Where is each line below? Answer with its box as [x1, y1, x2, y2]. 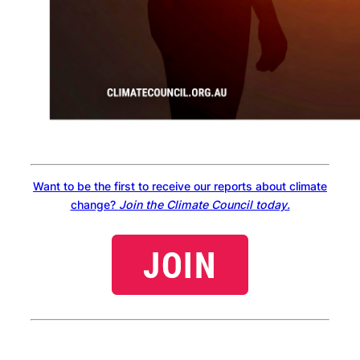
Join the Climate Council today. [118, 197, 290, 211]
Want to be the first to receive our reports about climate [33, 178, 327, 193]
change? [70, 197, 119, 211]
